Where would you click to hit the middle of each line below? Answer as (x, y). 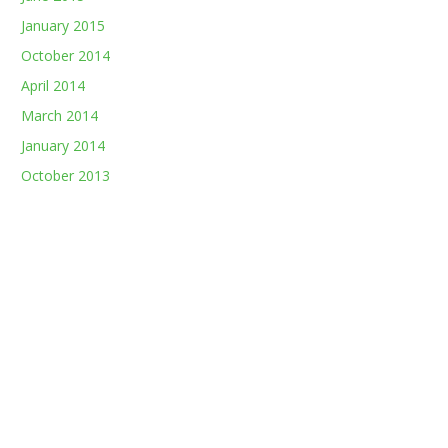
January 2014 (63, 145)
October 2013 (66, 175)
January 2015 (63, 25)
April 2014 (53, 85)
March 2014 (60, 115)
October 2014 (66, 55)
